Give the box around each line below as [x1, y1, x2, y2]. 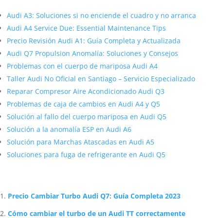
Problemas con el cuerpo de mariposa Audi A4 [7, 61, 158, 71]
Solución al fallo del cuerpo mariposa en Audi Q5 [7, 112, 166, 121]
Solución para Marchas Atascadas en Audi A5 [7, 137, 154, 146]
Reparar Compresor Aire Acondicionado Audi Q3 [7, 87, 164, 96]
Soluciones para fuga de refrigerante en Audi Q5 [7, 150, 165, 159]
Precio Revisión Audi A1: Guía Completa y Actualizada [7, 36, 181, 45]
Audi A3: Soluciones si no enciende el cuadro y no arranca [7, 11, 196, 20]
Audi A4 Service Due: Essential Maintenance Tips [7, 23, 166, 33]
